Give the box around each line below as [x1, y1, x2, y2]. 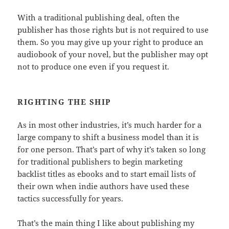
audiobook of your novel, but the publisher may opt [17, 49, 209, 60]
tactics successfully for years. [17, 193, 124, 204]
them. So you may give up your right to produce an [17, 37, 204, 48]
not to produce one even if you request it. [17, 61, 170, 72]
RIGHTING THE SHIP [17, 97, 111, 107]
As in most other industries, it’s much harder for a [17, 120, 202, 130]
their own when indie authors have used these [17, 181, 190, 192]
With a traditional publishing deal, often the [17, 12, 180, 23]
